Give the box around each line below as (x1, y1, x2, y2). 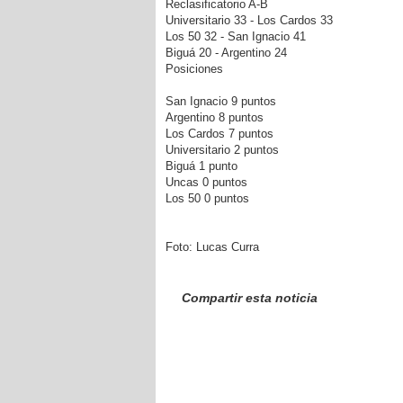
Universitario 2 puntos (165, 143, 279, 157)
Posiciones (165, 62, 223, 76)
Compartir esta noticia (181, 291, 318, 305)
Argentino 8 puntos (165, 111, 264, 124)
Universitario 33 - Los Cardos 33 (165, 13, 333, 27)
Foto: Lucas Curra (165, 240, 259, 254)
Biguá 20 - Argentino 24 (165, 46, 287, 59)
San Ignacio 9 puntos (165, 94, 276, 108)
